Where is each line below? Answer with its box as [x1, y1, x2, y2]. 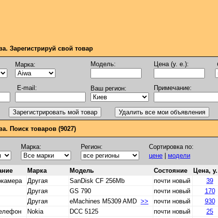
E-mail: [17, 84, 37, 91]
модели [168, 152, 190, 159]
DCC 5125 [70, 208, 98, 215]
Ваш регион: [90, 85, 127, 92]
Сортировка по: [149, 143, 194, 150]
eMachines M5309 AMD [70, 198, 141, 205]
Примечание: [153, 84, 192, 91]
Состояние [154, 167, 187, 174]
